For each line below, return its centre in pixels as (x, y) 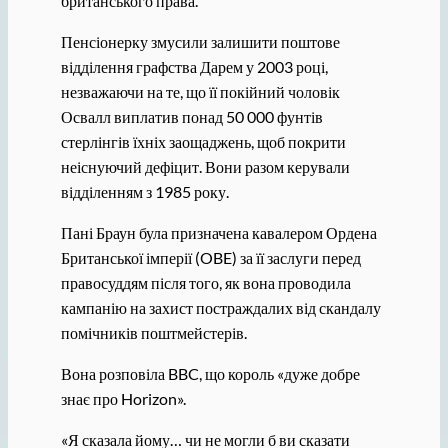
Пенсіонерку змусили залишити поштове (200, 41)
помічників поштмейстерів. (153, 332)
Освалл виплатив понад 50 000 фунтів (191, 116)
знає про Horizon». (123, 399)
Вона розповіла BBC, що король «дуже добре (210, 374)
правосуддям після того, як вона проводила (205, 282)
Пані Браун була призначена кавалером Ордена (218, 232)
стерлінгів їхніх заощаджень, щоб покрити (203, 141)
